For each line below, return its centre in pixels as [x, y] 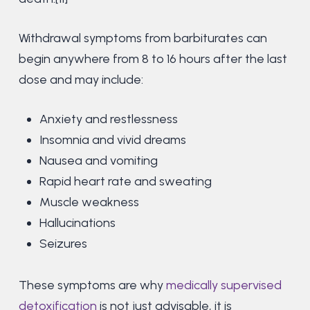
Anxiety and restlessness [108, 119]
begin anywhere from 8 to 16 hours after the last [153, 59]
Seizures [63, 244]
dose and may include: [82, 80]
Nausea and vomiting [98, 161]
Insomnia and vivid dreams [112, 140]
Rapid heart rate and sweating [125, 182]
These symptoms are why [92, 285]
